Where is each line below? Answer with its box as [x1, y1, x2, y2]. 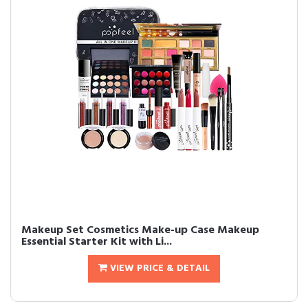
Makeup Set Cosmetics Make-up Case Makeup [21, 221, 259, 239]
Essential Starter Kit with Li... [21, 233, 172, 251]
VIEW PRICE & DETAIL [107, 261, 210, 276]
